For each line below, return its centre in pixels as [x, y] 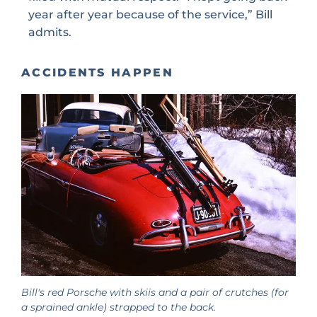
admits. [50, 33]
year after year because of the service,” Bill [150, 15]
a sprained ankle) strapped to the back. [119, 307]
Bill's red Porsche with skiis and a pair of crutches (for [155, 292]
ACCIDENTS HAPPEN [97, 72]
